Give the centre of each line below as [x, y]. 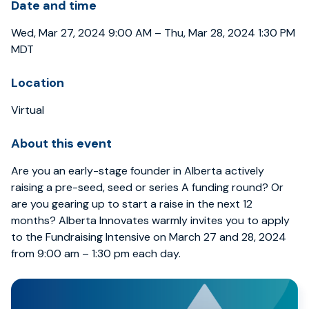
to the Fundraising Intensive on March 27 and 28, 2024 [149, 237]
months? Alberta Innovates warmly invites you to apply [150, 220]
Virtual [28, 110]
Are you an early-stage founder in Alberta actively [138, 171]
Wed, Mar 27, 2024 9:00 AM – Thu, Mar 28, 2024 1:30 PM [153, 33]
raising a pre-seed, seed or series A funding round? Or [147, 187]
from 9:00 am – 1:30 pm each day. [96, 253]
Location [38, 83]
